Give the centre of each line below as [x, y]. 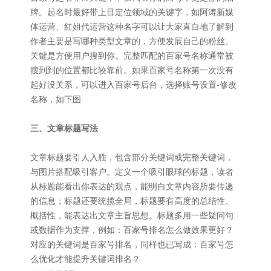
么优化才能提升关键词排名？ [85, 258]
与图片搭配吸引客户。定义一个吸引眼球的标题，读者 [132, 171]
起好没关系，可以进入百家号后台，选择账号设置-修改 [133, 84]
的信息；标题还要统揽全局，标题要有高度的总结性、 [132, 200]
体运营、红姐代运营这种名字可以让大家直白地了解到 [132, 26]
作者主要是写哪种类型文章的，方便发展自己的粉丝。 [132, 40]
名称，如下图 [56, 98]
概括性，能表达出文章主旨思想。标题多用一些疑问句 [132, 214]
